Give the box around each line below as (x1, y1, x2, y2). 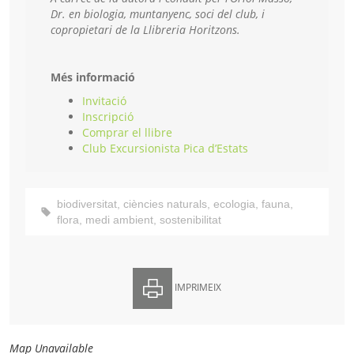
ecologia (213, 198, 255, 211)
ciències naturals (123, 198, 207, 211)
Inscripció (82, 109, 134, 125)
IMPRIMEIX (172, 281, 221, 295)
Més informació (51, 70, 135, 85)
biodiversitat (57, 198, 117, 211)
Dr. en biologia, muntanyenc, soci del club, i (51, 6, 265, 22)
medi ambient (85, 213, 153, 227)
